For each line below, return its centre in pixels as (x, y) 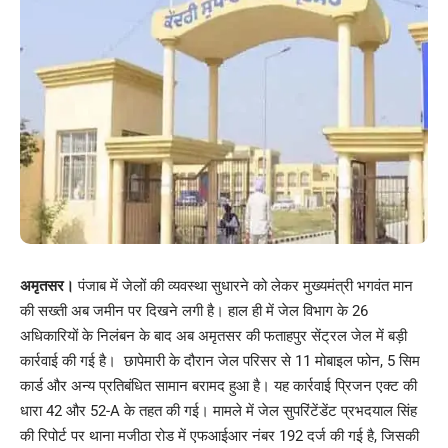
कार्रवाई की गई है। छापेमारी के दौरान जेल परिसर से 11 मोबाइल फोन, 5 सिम (220, 360)
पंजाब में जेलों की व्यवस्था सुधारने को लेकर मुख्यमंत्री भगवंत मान (245, 285)
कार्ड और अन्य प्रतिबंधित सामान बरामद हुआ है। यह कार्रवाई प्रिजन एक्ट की (218, 385)
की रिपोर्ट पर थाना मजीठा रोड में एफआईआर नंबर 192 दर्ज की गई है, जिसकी (219, 435)
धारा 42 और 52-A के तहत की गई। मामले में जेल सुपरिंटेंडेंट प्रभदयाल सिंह (218, 410)
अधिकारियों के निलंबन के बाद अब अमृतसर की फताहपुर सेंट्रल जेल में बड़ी (213, 335)
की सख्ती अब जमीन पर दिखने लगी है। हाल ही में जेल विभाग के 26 (194, 310)
